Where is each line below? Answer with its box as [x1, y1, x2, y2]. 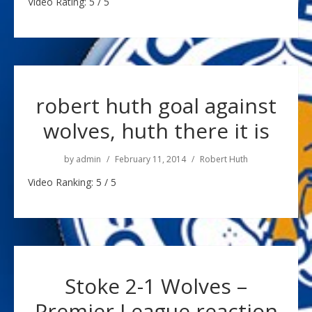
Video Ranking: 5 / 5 [28, 175, 116, 189]
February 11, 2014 [115, 153, 186, 165]
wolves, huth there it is [42, 116, 270, 145]
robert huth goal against [36, 91, 276, 120]
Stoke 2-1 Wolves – [65, 272, 247, 300]
